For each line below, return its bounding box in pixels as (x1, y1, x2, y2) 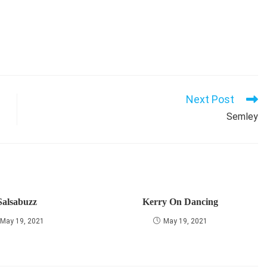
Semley (226, 111, 258, 122)
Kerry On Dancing (142, 197, 218, 207)
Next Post (186, 93, 234, 105)
